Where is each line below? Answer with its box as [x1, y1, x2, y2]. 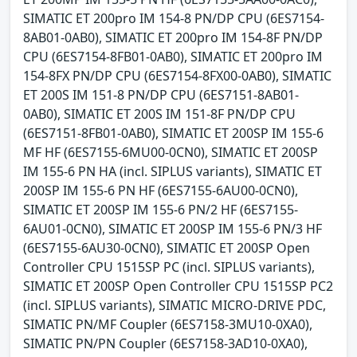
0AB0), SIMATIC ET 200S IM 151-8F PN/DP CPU [23, 104, 296, 123]
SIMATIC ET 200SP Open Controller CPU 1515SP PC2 [23, 277, 333, 295]
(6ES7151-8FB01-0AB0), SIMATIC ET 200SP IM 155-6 [23, 124, 324, 142]
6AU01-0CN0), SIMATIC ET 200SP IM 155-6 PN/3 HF [23, 219, 322, 237]
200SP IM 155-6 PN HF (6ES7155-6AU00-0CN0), [23, 181, 298, 199]
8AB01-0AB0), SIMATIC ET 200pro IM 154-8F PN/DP [23, 28, 323, 46]
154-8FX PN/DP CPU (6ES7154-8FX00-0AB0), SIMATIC [23, 66, 331, 84]
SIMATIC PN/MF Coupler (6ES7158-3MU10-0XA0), [23, 315, 312, 333]
